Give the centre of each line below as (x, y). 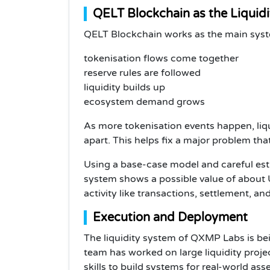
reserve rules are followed (142, 73)
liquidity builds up (124, 87)
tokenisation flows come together (161, 58)
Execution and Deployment (170, 217)
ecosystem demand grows (144, 102)
